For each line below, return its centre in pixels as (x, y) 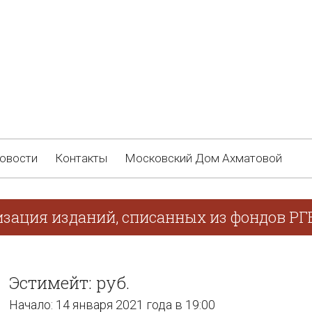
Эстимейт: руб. (69, 283)
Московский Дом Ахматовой (203, 158)
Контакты (81, 158)
